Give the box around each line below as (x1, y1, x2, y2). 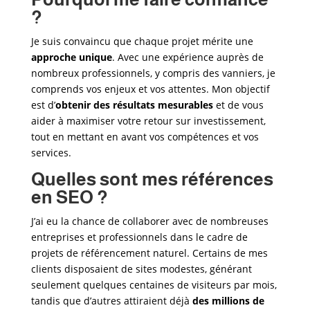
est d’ (30, 98, 55, 111)
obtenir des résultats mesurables (55, 98, 213, 111)
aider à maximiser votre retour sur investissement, (30, 114, 266, 127)
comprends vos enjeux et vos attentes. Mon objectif (30, 82, 270, 95)
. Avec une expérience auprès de (111, 51, 264, 64)
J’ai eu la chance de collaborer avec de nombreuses (30, 215, 268, 228)
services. (30, 146, 71, 159)
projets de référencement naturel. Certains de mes (30, 246, 268, 259)
